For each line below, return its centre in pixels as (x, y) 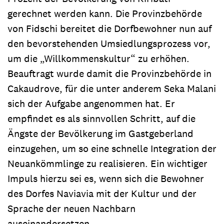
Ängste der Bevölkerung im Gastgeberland (100, 133)
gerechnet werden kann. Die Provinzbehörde (105, 13)
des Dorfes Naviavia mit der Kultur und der (102, 193)
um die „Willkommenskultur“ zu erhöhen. (98, 58)
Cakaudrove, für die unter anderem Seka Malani (112, 88)
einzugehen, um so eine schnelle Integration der (112, 148)
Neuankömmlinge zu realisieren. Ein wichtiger (107, 163)
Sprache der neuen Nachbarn (71, 208)
